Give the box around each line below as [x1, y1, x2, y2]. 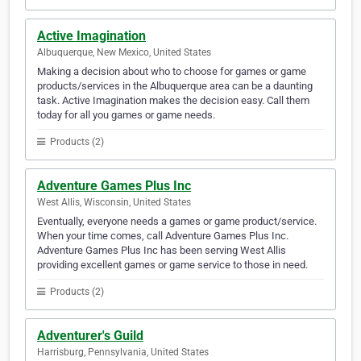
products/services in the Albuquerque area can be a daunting [37, 80, 313, 93]
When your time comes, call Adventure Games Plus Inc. [37, 230, 288, 243]
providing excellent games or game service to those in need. [37, 259, 308, 272]
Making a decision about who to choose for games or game [37, 65, 306, 78]
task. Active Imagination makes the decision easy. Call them [37, 94, 309, 107]
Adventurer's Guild [37, 328, 143, 344]
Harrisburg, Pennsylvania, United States [37, 346, 209, 359]
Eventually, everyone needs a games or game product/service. [37, 215, 317, 228]
